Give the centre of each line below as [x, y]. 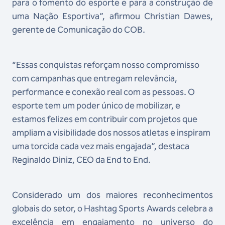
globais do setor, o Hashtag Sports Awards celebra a [113, 209]
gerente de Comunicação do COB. [79, 30]
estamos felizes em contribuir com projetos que [105, 119]
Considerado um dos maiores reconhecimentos [113, 195]
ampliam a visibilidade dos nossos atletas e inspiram [111, 133]
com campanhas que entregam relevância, [95, 79]
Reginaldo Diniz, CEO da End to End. [81, 160]
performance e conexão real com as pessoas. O [103, 92]
